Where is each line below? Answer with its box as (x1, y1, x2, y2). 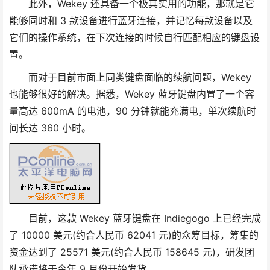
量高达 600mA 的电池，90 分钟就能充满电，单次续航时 (9, 105, 256, 117)
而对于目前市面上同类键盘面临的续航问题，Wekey (9, 72, 251, 83)
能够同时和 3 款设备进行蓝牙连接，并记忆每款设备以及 (9, 15, 253, 27)
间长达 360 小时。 (9, 122, 91, 134)
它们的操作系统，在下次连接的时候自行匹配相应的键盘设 (9, 32, 260, 43)
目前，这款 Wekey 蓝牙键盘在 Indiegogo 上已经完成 (9, 213, 261, 224)
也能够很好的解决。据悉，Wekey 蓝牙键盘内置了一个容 (9, 89, 254, 100)
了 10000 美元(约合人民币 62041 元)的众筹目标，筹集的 (9, 230, 259, 241)
